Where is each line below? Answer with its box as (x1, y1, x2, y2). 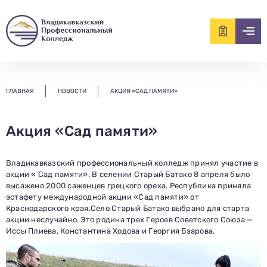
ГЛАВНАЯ (6, 87, 34, 95)
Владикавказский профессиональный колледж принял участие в (6, 158, 259, 167)
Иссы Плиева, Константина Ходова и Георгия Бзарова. (6, 226, 215, 235)
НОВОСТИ (58, 87, 86, 95)
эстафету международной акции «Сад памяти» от (6, 192, 199, 201)
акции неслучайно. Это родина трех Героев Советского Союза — (6, 215, 253, 224)
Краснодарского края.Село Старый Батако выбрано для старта (6, 203, 250, 213)
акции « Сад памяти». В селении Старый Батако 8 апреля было (6, 169, 250, 179)
